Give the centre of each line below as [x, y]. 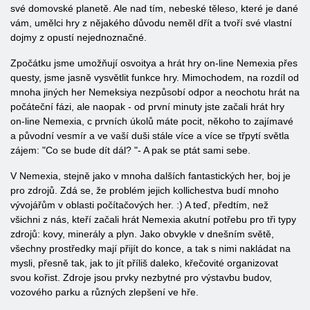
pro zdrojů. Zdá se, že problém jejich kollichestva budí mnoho [145, 190]
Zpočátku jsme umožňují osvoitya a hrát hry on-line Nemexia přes [154, 63]
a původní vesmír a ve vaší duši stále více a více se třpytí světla [150, 136]
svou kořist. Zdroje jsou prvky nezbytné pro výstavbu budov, [141, 277]
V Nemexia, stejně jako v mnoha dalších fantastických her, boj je [151, 176]
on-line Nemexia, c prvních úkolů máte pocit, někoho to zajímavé [152, 121]
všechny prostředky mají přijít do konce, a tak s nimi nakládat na [151, 248]
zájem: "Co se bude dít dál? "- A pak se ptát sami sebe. [130, 150]
